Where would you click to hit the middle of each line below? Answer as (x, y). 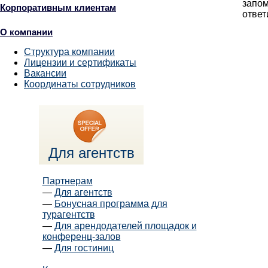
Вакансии (45, 73)
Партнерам (67, 181)
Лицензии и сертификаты (80, 63)
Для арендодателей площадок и (125, 226)
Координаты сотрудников (80, 84)
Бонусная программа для (111, 204)
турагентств (68, 214)
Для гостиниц (84, 248)
